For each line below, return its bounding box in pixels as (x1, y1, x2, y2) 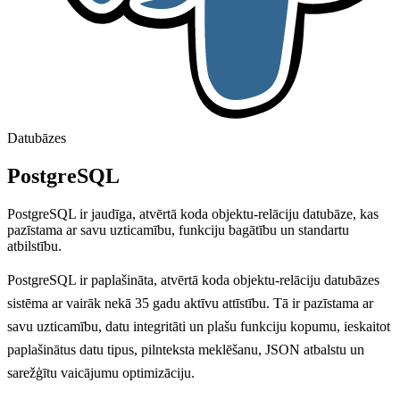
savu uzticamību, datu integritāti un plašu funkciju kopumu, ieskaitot (7, 318, 390, 334)
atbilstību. (7, 237, 62, 254)
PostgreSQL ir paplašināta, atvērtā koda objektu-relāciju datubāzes (7, 271, 379, 287)
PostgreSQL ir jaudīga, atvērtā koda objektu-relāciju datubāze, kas (7, 205, 379, 221)
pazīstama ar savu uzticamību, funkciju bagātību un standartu (7, 221, 349, 237)
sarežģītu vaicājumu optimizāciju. (7, 364, 195, 380)
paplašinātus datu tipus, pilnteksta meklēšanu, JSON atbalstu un (7, 341, 364, 357)
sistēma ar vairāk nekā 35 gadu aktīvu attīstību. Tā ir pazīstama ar (7, 295, 373, 311)
